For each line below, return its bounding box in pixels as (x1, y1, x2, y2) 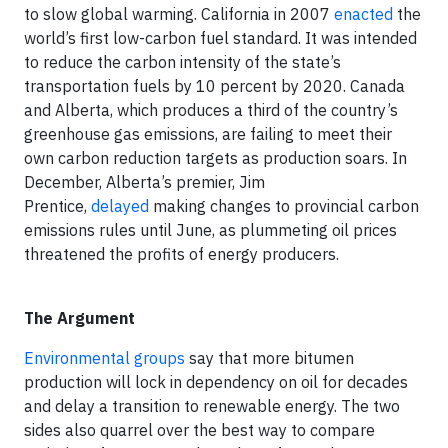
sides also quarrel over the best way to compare (24, 420, 375, 440)
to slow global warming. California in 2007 (24, 4, 334, 24)
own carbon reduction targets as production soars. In (24, 148, 407, 168)
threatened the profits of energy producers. (24, 244, 339, 264)
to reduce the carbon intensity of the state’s (24, 52, 341, 72)
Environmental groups (24, 348, 185, 368)
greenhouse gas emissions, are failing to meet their (24, 124, 392, 144)
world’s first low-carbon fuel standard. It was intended (24, 28, 417, 48)
